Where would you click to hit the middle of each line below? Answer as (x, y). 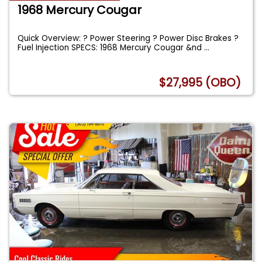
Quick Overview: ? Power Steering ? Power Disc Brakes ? (128, 39)
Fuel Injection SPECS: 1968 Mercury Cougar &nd (111, 48)
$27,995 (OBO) (200, 83)
